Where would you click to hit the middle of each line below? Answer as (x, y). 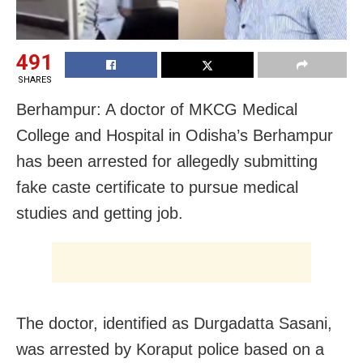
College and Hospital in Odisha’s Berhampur (175, 135)
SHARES (34, 79)
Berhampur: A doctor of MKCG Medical (157, 109)
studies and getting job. (100, 213)
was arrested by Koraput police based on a (170, 349)
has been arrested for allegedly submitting (167, 161)
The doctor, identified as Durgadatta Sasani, (174, 323)
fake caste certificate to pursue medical (157, 187)
